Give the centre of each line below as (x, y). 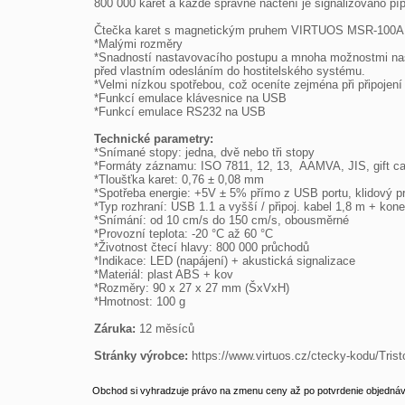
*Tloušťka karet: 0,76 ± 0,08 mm (179, 179)
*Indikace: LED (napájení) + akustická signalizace (225, 261)
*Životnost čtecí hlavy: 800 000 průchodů (202, 247)
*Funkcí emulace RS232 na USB (180, 112)
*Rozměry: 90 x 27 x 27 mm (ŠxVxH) (192, 288)
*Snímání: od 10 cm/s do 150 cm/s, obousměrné (221, 220)
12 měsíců (167, 329)
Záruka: (117, 329)
